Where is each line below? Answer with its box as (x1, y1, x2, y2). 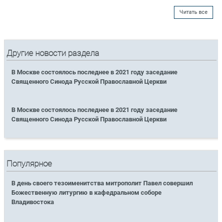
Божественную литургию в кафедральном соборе (11, 188, 162, 196)
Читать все (179, 8, 208, 15)
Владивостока (11, 198, 55, 206)
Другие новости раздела (6, 48, 100, 58)
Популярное (6, 159, 53, 169)
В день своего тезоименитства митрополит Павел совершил (11, 179, 193, 187)
